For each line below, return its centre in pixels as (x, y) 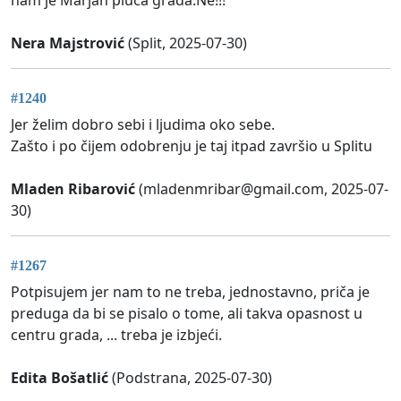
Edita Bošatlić (60, 378)
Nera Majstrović (68, 43)
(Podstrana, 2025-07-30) (190, 378)
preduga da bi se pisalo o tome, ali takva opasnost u (187, 314)
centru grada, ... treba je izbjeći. (116, 335)
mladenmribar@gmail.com (234, 189)
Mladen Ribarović (73, 189)
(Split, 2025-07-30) (186, 43)
